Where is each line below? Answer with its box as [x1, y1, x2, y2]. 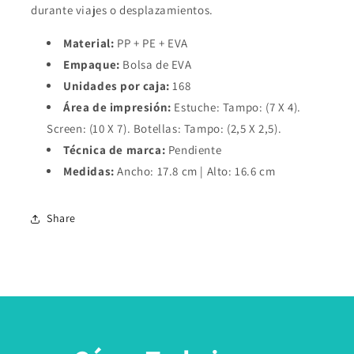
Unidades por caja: [63, 77, 170, 93]
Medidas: [63, 163, 115, 179]
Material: [63, 35, 115, 51]
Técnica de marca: [63, 141, 166, 157]
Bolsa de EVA [119, 56, 192, 72]
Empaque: [63, 56, 120, 72]
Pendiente [165, 141, 222, 157]
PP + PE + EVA [114, 35, 188, 51]
